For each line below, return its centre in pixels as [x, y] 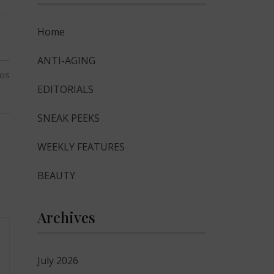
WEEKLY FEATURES [81, 147]
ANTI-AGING [66, 61]
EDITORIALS [65, 89]
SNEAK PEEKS [68, 118]
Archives [66, 217]
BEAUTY [56, 176]
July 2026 [58, 261]
